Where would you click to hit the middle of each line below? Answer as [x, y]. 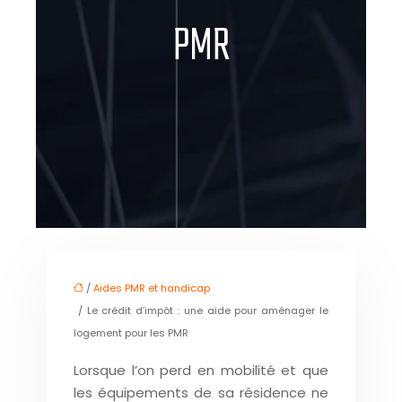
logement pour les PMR [131, 333]
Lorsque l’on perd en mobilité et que [201, 370]
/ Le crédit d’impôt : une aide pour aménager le [201, 310]
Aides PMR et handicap [152, 288]
